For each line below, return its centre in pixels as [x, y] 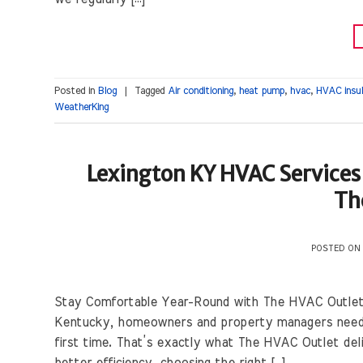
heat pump [262, 92]
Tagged [151, 92]
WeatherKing [81, 108]
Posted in [76, 92]
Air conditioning [201, 92]
